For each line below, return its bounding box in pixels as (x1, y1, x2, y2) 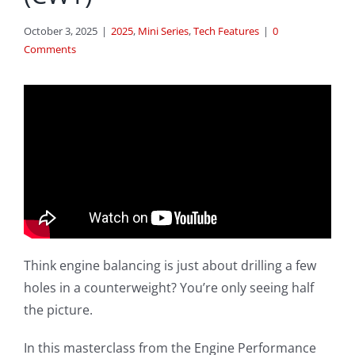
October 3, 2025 (24, 24, 97, 39)
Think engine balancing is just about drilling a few (23, 257, 316, 275)
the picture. (23, 301, 93, 319)
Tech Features (193, 24, 259, 39)
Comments (24, 42, 76, 57)
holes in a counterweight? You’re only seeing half (23, 279, 314, 297)
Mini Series (138, 24, 189, 39)
